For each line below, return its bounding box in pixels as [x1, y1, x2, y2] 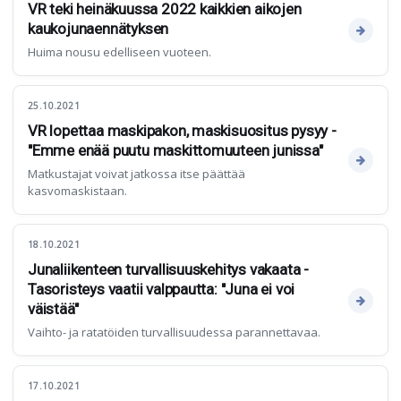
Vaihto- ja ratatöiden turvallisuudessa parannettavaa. [28, 324, 320, 340]
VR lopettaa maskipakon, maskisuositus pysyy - [28, 122, 337, 140]
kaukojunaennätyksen [28, 20, 169, 38]
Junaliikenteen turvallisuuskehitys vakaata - [28, 260, 310, 278]
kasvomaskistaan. [28, 183, 127, 199]
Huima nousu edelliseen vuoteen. [28, 44, 211, 60]
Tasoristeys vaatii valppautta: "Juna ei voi [28, 280, 295, 298]
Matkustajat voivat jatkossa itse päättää [28, 166, 245, 182]
